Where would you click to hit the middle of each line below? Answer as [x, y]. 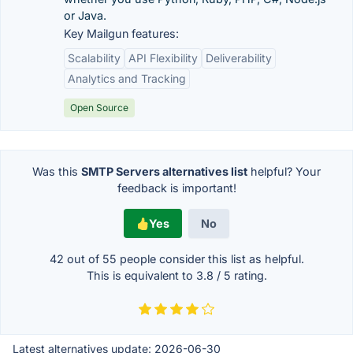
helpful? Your [284, 171]
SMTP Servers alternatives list [164, 171]
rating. [249, 275]
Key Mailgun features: [121, 33]
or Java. [85, 15]
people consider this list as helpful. [210, 259]
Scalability [94, 58]
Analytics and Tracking [127, 78]
